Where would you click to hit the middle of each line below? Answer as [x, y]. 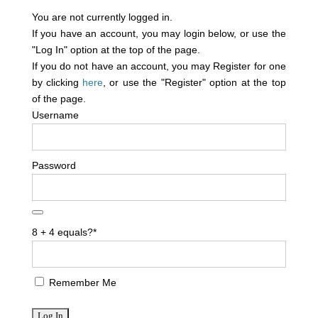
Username [55, 115]
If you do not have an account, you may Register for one [159, 66]
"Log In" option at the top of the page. [116, 50]
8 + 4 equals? [62, 232]
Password [54, 165]
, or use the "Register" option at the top [194, 82]
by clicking [57, 82]
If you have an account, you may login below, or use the [159, 33]
